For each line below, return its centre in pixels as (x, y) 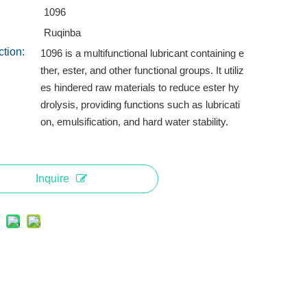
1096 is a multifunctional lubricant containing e (142, 53)
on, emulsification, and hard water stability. (134, 122)
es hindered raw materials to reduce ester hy (139, 87)
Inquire (53, 179)
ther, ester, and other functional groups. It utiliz (142, 70)
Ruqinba (62, 33)
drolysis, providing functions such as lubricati (140, 105)
